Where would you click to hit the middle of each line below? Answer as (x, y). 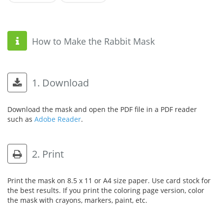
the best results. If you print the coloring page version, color (106, 190)
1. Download (59, 82)
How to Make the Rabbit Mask (92, 41)
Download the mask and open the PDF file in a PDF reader (102, 109)
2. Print (47, 154)
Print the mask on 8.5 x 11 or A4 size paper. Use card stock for (109, 180)
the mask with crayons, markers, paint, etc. (77, 200)
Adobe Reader (58, 119)
